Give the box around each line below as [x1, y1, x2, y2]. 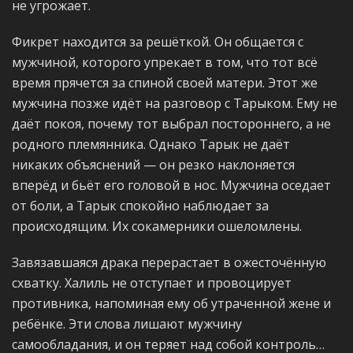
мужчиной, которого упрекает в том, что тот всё [12, 54, 318, 71]
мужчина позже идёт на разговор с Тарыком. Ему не [12, 95, 337, 112]
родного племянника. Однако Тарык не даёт [12, 136, 290, 153]
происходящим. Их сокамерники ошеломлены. [12, 217, 302, 235]
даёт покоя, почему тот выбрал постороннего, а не [12, 115, 331, 132]
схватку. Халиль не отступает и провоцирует [12, 274, 292, 292]
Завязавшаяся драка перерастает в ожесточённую [12, 254, 326, 271]
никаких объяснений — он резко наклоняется [12, 156, 295, 173]
